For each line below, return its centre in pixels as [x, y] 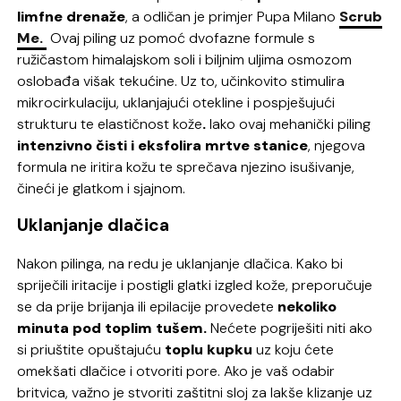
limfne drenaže [72, 16]
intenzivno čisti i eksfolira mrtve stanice [163, 145]
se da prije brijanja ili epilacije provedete [148, 307]
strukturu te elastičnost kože [110, 124]
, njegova [337, 145]
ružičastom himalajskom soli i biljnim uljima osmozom [185, 59]
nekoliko [307, 307]
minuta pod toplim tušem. [114, 328]
